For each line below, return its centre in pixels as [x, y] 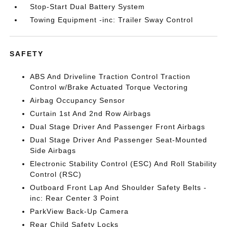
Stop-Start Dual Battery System [88, 7]
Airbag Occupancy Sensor [78, 100]
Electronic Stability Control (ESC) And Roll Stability [124, 164]
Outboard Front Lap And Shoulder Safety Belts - [119, 187]
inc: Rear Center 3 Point [75, 198]
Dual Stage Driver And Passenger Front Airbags [118, 127]
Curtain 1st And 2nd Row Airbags [91, 113]
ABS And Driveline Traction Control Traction [110, 77]
